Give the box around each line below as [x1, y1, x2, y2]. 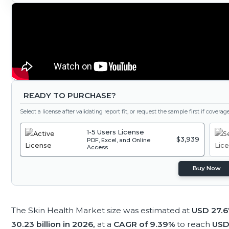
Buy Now [193, 165, 221, 172]
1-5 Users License [87, 128, 145, 136]
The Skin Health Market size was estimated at [11, 205, 192, 215]
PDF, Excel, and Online [87, 136, 151, 144]
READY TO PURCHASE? [23, 90, 116, 101]
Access [87, 144, 108, 151]
